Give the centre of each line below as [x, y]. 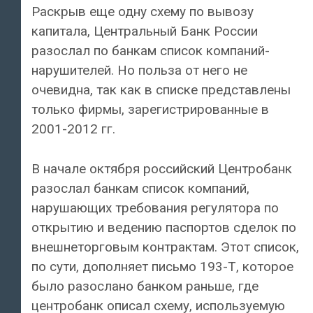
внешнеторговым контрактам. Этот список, [165, 247]
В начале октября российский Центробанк [162, 168]
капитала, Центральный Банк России [145, 31]
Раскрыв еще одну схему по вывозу [143, 12]
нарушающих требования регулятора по [155, 208]
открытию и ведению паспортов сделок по [164, 227]
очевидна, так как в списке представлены [161, 90]
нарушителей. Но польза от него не [139, 71]
